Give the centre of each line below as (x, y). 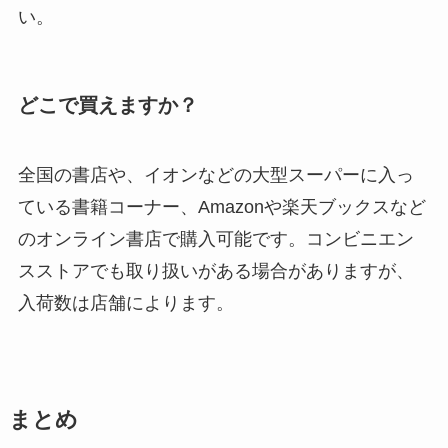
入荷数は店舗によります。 (125, 302)
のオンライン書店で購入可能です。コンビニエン (215, 238)
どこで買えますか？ (107, 105)
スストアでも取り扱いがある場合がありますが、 (215, 270)
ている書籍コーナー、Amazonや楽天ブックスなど (221, 206)
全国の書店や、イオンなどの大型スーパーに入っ (215, 174)
